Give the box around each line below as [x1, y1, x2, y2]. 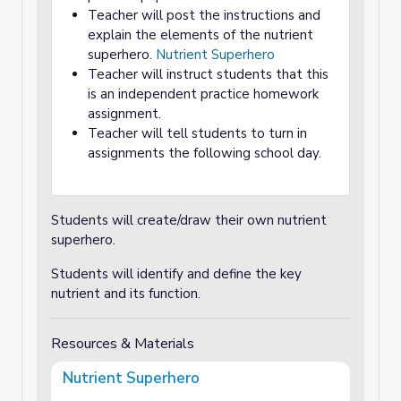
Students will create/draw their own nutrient [51, 211, 327, 229]
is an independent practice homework [88, 85, 319, 103]
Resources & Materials [51, 334, 194, 354]
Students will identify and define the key [51, 265, 302, 283]
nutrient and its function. [51, 285, 200, 303]
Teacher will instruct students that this [88, 65, 328, 83]
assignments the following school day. [88, 144, 321, 162]
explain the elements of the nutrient [88, 26, 313, 44]
